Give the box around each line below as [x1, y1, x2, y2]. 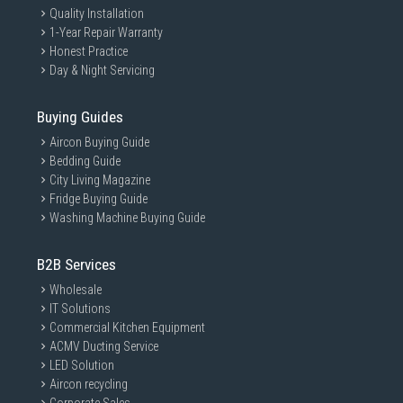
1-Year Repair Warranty [49, 25, 163, 40]
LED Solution [49, 358, 114, 372]
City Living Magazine [49, 173, 150, 187]
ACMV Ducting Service [49, 339, 158, 354]
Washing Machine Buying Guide [49, 210, 205, 225]
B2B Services [37, 255, 116, 273]
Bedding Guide [49, 154, 121, 168]
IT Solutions [49, 301, 111, 316]
